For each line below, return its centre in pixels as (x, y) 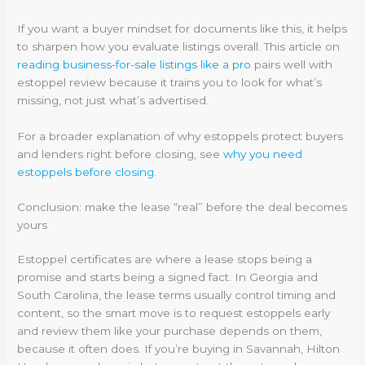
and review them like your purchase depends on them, (170, 331)
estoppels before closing (86, 172)
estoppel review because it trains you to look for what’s (170, 82)
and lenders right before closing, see (121, 154)
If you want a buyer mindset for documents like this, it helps (182, 28)
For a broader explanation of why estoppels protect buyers (180, 136)
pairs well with (292, 64)
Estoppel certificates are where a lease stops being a (165, 259)
